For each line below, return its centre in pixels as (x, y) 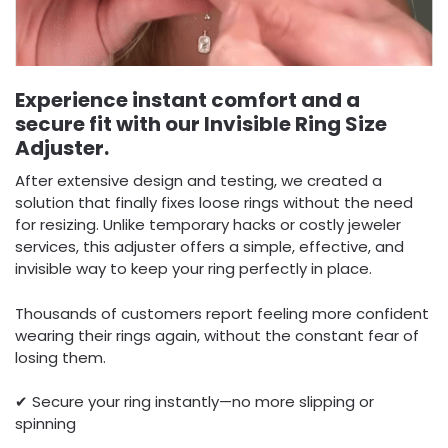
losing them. (60, 357)
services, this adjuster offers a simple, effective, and (209, 247)
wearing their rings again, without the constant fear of (217, 335)
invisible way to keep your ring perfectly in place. (193, 269)
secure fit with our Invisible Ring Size (201, 124)
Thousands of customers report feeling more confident (222, 313)
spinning (45, 424)
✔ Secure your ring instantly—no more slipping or (194, 402)
